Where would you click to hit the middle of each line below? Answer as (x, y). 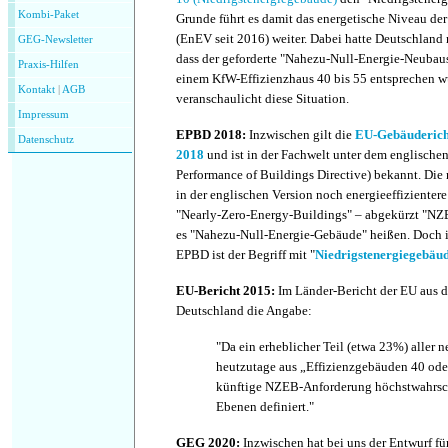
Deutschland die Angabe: (244, 311)
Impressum (43, 114)
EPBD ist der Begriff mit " (245, 255)
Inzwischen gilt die (302, 135)
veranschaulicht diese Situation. (262, 99)
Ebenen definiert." (265, 407)
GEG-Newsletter (55, 39)
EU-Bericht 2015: (227, 291)
